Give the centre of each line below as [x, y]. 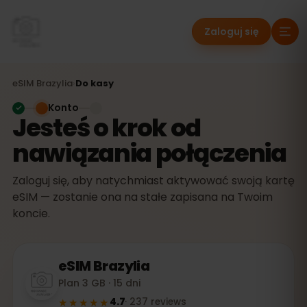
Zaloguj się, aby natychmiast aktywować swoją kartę [153, 181]
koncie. [31, 213]
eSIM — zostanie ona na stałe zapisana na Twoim [143, 197]
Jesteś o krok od [107, 128]
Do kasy [95, 83]
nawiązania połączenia [149, 153]
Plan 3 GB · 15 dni [99, 283]
